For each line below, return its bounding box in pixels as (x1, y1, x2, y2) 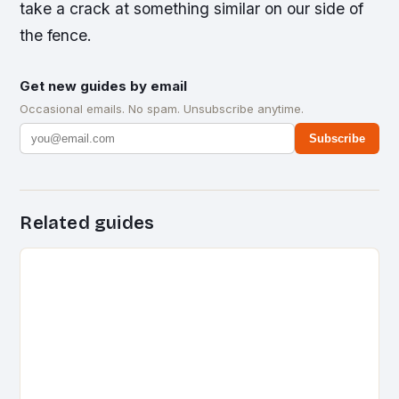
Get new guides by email (20, 77, 188, 95)
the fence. (20, 26, 93, 45)
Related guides (20, 212, 155, 234)
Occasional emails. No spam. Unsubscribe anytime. (20, 102, 305, 117)
